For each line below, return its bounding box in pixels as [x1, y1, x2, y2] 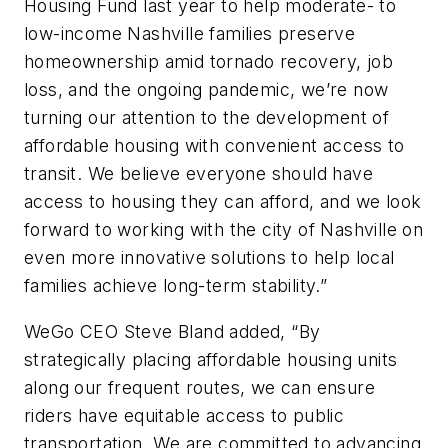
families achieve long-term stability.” [24, 275, 328, 297]
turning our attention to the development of [24, 107, 390, 129]
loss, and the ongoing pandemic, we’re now [24, 79, 389, 101]
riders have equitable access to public [24, 404, 345, 426]
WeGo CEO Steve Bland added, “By [24, 320, 321, 342]
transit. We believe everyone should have [24, 163, 373, 185]
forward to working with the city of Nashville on [24, 219, 424, 241]
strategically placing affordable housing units [24, 348, 398, 370]
